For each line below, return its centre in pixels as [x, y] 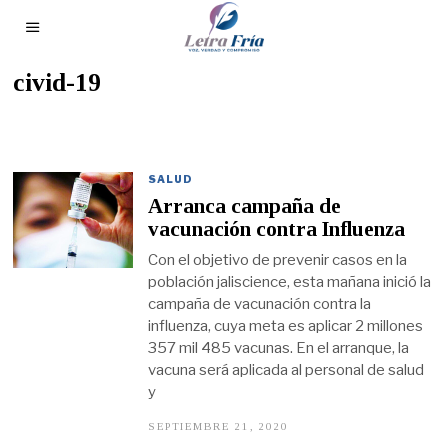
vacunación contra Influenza [277, 229]
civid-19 [57, 82]
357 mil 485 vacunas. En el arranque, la [279, 347]
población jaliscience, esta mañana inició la [290, 281]
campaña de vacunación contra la [260, 303]
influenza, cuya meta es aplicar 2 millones [286, 325]
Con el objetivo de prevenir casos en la [278, 259]
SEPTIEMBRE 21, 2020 [218, 426]
